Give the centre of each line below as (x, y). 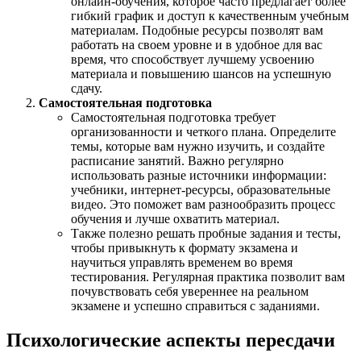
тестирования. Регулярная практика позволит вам (208, 277)
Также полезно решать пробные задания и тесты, (206, 234)
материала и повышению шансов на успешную (201, 74)
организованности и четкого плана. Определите (203, 132)
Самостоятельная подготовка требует (173, 118)
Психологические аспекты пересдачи (171, 340)
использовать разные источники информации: (199, 176)
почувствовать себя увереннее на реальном (190, 292)
